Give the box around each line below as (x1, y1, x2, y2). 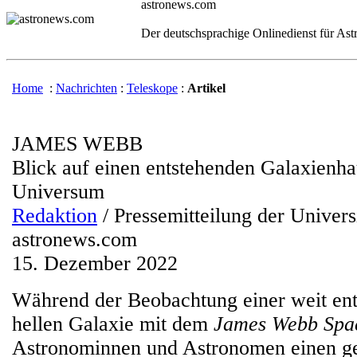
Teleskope (127, 81, 178, 95)
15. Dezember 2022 (12, 252, 178, 275)
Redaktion (12, 204, 97, 227)
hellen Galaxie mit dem (12, 312, 214, 335)
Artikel (187, 81, 226, 95)
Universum (12, 180, 104, 203)
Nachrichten (56, 81, 117, 95)
